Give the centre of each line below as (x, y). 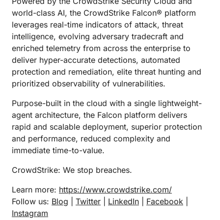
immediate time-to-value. (58, 150)
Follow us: (32, 201)
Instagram (30, 213)
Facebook (165, 201)
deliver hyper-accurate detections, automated (96, 60)
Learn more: (35, 190)
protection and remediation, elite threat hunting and (107, 72)
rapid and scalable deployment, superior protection (107, 127)
